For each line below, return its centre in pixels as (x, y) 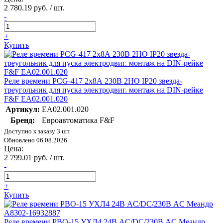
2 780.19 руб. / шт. (34, 8)
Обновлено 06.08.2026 (36, 140)
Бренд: (23, 120)
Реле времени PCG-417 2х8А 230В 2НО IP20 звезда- (93, 81)
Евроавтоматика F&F (78, 120)
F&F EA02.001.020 (36, 99)
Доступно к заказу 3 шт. (37, 131)
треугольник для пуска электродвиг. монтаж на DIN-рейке (104, 90)
